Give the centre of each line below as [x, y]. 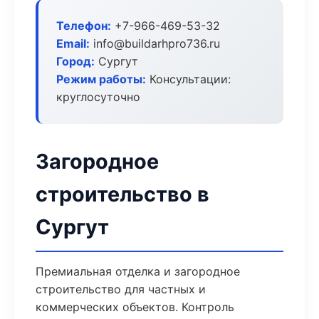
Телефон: [84, 26]
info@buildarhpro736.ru [155, 43]
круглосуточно [98, 97]
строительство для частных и [121, 289]
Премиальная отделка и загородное [138, 271]
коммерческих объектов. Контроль [135, 307]
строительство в [122, 194]
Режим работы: [101, 79]
